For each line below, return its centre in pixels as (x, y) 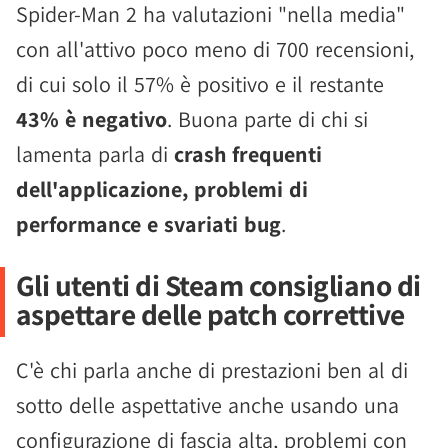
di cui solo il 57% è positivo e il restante (200, 84)
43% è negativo (91, 119)
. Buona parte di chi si (267, 119)
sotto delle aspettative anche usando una (207, 405)
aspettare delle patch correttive (210, 314)
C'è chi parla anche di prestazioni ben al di (212, 370)
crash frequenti (248, 154)
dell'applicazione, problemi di (162, 189)
